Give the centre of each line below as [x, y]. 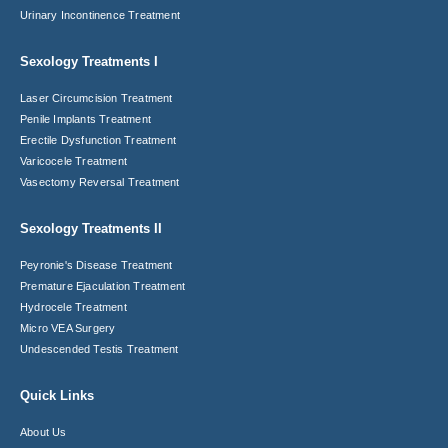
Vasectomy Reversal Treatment [100, 181]
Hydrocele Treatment [73, 306]
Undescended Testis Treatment [99, 348]
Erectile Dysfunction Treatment [98, 139]
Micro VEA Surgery [68, 327]
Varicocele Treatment [73, 160]
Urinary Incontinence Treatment [100, 14]
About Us [43, 431]
